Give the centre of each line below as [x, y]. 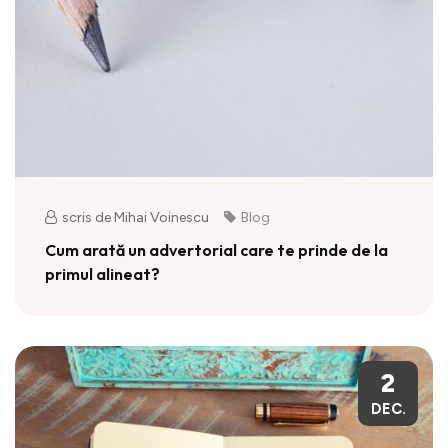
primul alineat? [102, 273]
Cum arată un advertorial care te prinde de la [216, 249]
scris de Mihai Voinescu [135, 217]
